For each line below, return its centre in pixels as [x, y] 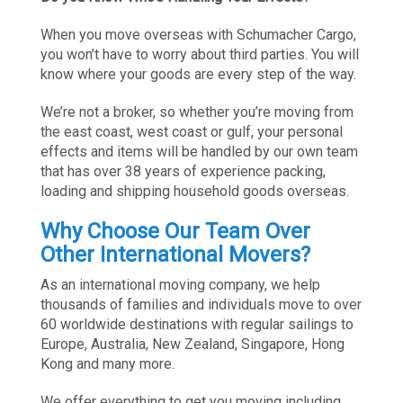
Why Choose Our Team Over [175, 232]
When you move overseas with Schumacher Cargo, [198, 35]
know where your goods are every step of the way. [198, 75]
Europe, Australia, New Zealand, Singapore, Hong [193, 345]
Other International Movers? [175, 255]
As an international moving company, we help [180, 285]
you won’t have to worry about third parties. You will [200, 55]
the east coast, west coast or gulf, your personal [192, 132]
